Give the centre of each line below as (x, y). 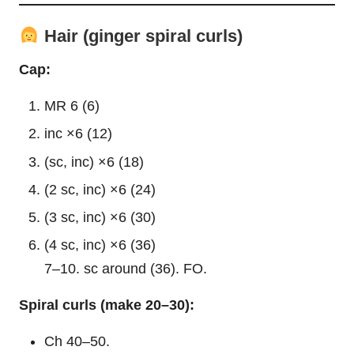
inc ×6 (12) (78, 134)
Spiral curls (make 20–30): (107, 305)
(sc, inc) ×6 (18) (94, 162)
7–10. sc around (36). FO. (126, 268)
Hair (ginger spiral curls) (141, 36)
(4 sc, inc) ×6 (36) (100, 245)
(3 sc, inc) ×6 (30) (100, 217)
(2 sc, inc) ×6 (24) (100, 189)
